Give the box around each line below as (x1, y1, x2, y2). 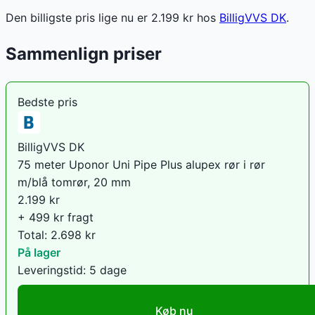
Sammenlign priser (6, 43, 162, 64)
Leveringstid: (18, 262, 89, 277)
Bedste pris (18, 94, 77, 109)
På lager (18, 245, 60, 259)
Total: (18, 227, 51, 242)
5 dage (89, 262, 127, 277)
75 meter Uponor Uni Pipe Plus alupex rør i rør (18, 157, 265, 172)
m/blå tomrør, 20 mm (18, 174, 131, 189)
